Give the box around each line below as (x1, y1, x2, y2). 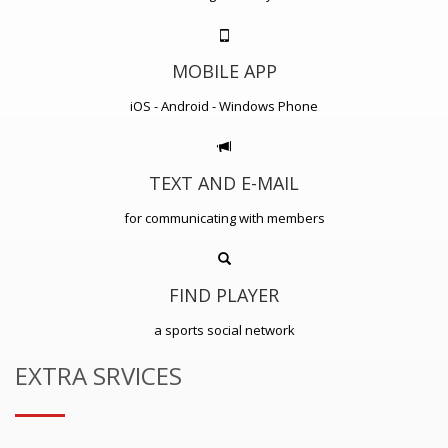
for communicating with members (123, 208, 325, 227)
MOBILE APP (171, 58, 277, 83)
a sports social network (153, 320, 295, 339)
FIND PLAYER (169, 282, 279, 307)
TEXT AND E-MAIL (149, 170, 299, 195)
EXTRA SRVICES (15, 358, 182, 392)
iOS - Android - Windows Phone (130, 96, 318, 115)
